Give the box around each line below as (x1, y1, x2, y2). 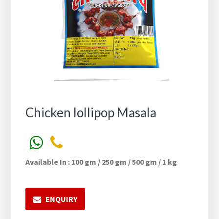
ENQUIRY (45, 194, 78, 204)
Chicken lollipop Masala (25, 105, 157, 121)
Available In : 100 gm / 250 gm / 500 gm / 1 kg (25, 157, 177, 167)
